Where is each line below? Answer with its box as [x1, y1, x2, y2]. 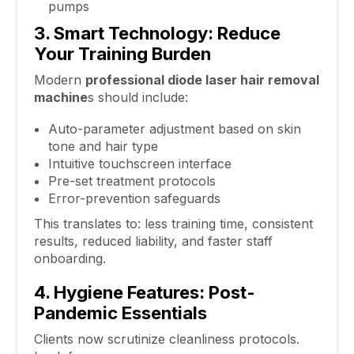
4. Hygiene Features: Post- [33, 281, 255, 303]
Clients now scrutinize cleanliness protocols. [33, 331, 299, 348]
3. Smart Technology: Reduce [33, 21, 281, 43]
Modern [33, 71, 85, 88]
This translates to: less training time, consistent [33, 216, 313, 232]
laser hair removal [205, 71, 319, 88]
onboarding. [33, 250, 106, 267]
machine [33, 88, 88, 105]
